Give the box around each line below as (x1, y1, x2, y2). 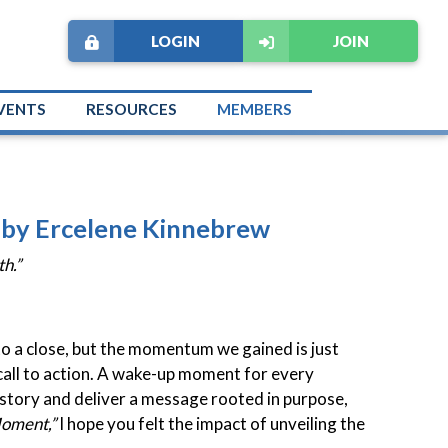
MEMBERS (217, 100, 292, 118)
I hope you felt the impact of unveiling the (59, 412, 365, 434)
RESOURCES (86, 100, 177, 118)
